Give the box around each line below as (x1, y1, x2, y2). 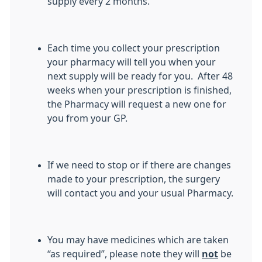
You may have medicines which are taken (47, 235, 229, 245)
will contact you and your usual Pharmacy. (47, 188, 233, 198)
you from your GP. (47, 113, 127, 123)
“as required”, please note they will (47, 249, 202, 259)
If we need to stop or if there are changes (47, 160, 231, 170)
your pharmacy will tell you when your (47, 57, 216, 67)
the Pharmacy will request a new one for (47, 99, 226, 109)
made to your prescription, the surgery (47, 174, 220, 184)
